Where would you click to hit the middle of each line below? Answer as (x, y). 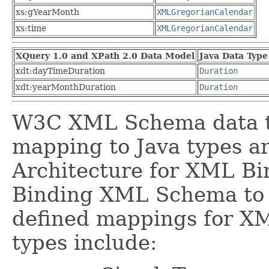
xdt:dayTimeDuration (60, 71)
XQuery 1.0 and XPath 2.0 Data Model (105, 56)
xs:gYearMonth (47, 12)
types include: (84, 242)
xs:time (31, 28)
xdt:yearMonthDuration (66, 87)
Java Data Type (234, 56)
